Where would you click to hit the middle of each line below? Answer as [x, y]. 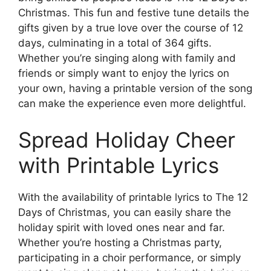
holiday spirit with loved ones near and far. [122, 227]
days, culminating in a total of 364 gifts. [115, 43]
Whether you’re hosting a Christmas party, [120, 242]
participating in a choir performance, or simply [129, 257]
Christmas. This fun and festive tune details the [134, 13]
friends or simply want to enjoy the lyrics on [124, 73]
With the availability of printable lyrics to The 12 [133, 197]
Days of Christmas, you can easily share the [125, 212]
